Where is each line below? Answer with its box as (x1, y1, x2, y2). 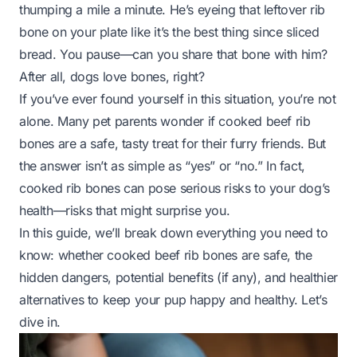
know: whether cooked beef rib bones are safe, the (19, 247, 312, 263)
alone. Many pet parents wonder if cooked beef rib (19, 113, 311, 129)
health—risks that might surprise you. (19, 202, 230, 218)
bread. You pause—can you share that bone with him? (19, 46, 328, 62)
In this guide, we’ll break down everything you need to (19, 225, 328, 241)
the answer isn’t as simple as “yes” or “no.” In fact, (19, 158, 305, 174)
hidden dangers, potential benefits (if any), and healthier (19, 269, 338, 285)
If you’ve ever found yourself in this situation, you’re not (19, 91, 336, 107)
